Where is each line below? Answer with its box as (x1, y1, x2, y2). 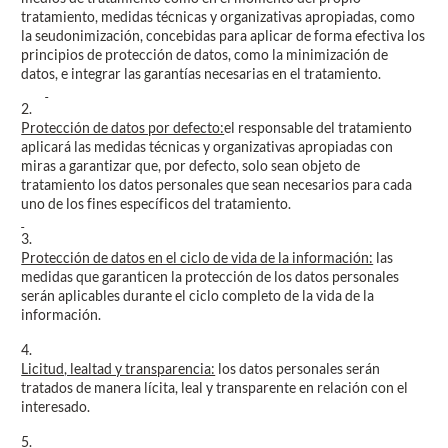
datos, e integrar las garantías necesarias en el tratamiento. (21, 65, 382, 83)
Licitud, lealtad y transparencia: (21, 360, 216, 378)
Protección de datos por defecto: (21, 119, 225, 137)
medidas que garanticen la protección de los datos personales (21, 268, 400, 286)
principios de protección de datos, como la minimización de (21, 46, 389, 64)
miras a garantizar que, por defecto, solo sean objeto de (21, 157, 361, 175)
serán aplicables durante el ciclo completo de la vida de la (21, 287, 375, 305)
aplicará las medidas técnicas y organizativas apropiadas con (21, 138, 394, 156)
